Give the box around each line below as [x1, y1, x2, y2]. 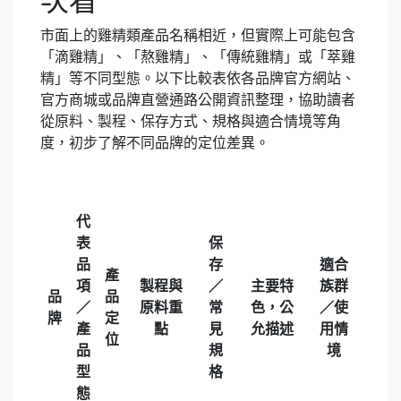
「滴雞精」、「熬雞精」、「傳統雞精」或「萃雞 [40, 49, 355, 64]
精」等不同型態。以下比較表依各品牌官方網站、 [40, 71, 355, 86]
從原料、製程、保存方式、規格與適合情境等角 [40, 114, 341, 129]
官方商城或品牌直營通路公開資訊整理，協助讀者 [40, 92, 355, 107]
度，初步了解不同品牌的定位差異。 [40, 135, 269, 150]
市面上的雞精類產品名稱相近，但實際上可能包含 [40, 28, 355, 43]
